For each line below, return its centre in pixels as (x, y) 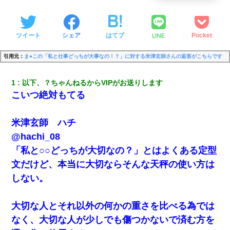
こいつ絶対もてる (49, 95)
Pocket (202, 36)
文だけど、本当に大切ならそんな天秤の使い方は (113, 164)
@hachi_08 (36, 136)
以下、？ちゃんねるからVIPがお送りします (93, 82)
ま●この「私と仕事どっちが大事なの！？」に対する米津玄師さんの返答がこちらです (123, 56)
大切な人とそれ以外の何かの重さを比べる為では (113, 206)
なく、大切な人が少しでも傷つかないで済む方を (113, 219)
